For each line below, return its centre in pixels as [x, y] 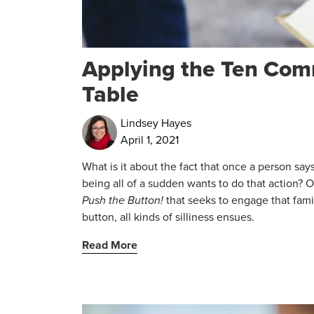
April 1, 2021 [150, 140]
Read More [110, 245]
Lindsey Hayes [156, 123]
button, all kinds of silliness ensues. [168, 217]
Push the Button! [123, 200]
